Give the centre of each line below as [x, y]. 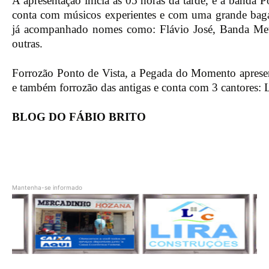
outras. [27, 44]
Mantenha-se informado [47, 188]
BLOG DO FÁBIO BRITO [79, 117]
